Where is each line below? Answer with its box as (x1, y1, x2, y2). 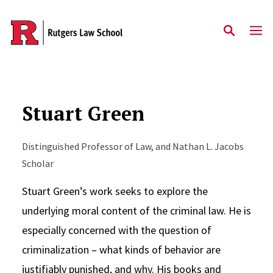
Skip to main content (24, 25, 112, 37)
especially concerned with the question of (21, 223, 211, 237)
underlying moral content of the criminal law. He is (21, 204, 251, 218)
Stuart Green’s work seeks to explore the (21, 184, 208, 198)
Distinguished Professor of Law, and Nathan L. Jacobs (21, 140, 244, 152)
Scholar (21, 157, 54, 169)
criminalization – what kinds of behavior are (21, 243, 221, 257)
